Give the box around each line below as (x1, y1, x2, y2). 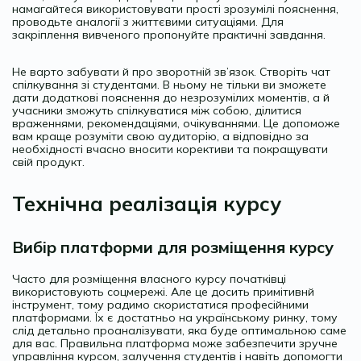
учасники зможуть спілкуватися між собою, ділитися (12, 102, 301, 118)
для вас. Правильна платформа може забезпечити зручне (12, 335, 338, 351)
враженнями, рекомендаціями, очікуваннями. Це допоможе (12, 115, 340, 131)
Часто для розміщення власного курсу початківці (12, 271, 286, 286)
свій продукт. (12, 154, 85, 169)
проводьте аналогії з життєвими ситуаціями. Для (12, 14, 284, 29)
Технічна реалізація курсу (12, 190, 281, 216)
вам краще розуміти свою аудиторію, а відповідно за (12, 128, 309, 143)
